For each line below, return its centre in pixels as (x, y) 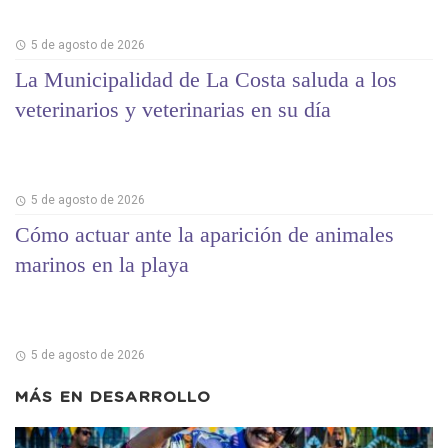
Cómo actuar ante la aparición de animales (204, 234)
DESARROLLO (150, 398)
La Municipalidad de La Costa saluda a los (206, 79)
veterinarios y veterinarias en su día (173, 109)
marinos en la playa (102, 264)
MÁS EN (52, 398)
